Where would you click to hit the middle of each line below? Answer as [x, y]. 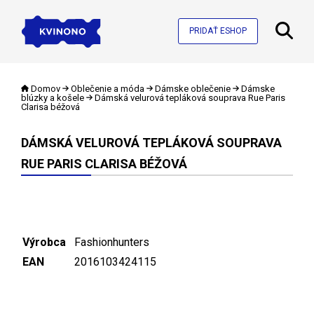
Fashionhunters [112, 242]
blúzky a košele [53, 97]
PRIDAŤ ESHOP [218, 31]
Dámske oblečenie [192, 88]
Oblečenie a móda [108, 88]
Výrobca [44, 242]
